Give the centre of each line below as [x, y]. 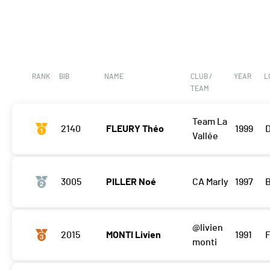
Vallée [205, 137]
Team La [209, 122]
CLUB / [202, 77]
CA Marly [210, 182]
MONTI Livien [133, 235]
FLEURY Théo [135, 129]
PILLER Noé [131, 182]
